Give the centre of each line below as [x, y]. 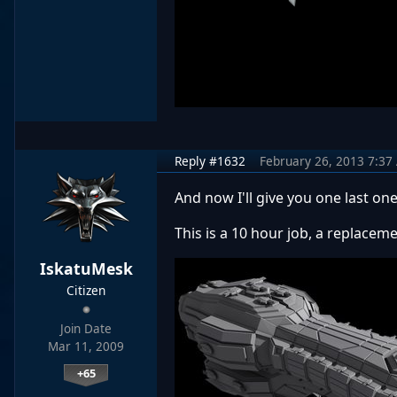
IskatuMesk [86, 268]
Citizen [86, 290]
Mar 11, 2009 [86, 346]
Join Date [86, 328]
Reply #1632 [210, 160]
